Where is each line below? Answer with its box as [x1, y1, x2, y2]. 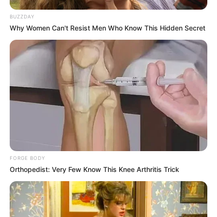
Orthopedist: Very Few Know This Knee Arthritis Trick [10, 165, 179, 173]
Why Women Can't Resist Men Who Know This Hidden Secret [10, 23, 205, 32]
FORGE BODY [10, 155, 45, 161]
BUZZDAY [10, 13, 34, 19]
